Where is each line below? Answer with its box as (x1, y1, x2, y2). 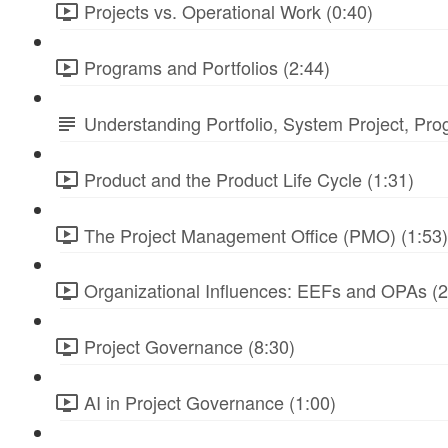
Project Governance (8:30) (84, 333, 295, 360)
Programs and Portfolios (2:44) (84, 54, 330, 81)
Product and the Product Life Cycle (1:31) (84, 165, 414, 192)
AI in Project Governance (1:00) (84, 388, 336, 415)
